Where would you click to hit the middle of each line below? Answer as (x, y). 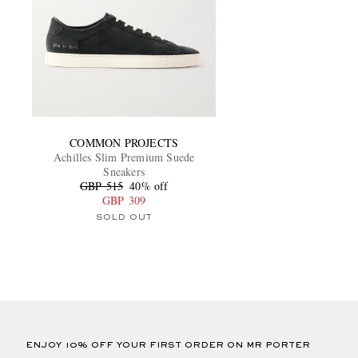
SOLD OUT (124, 217)
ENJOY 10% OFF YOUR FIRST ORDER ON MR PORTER (168, 345)
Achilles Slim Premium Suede (124, 157)
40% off (149, 185)
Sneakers (124, 171)
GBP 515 (101, 185)
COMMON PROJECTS (124, 142)
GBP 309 (124, 200)
